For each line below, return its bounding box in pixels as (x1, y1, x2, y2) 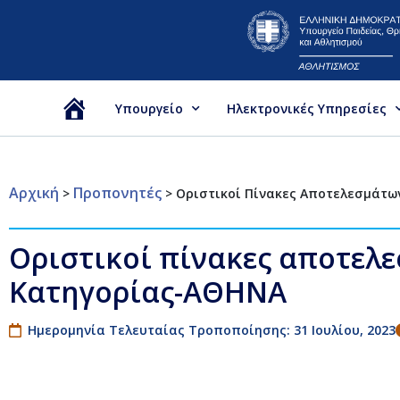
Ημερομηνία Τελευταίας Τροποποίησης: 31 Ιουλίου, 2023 (28, 321, 396, 338)
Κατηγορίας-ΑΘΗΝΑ (9, 271, 287, 311)
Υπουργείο (115, 99, 183, 117)
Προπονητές (73, 182, 162, 203)
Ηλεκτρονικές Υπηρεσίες (227, 99, 387, 117)
